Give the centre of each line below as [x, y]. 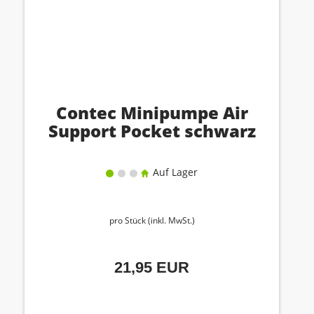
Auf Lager [174, 172]
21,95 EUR [152, 267]
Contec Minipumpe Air [152, 112]
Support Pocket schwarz [152, 131]
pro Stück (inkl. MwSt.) [152, 220]
